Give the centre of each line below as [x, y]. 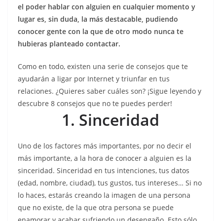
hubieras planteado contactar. [69, 44]
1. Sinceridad [110, 120]
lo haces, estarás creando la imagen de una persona [104, 195]
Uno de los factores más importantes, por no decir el [105, 146]
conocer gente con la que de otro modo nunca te [101, 31]
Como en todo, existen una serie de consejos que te [103, 66]
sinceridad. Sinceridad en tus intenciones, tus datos [104, 170]
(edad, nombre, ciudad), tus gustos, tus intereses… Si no [110, 183]
